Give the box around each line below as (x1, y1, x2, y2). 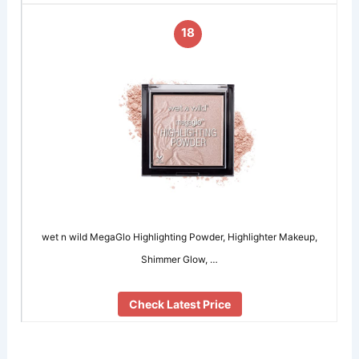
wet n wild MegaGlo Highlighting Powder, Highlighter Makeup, (42, 231, 318, 244)
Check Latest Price (128, 296, 231, 311)
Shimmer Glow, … (141, 253, 219, 266)
